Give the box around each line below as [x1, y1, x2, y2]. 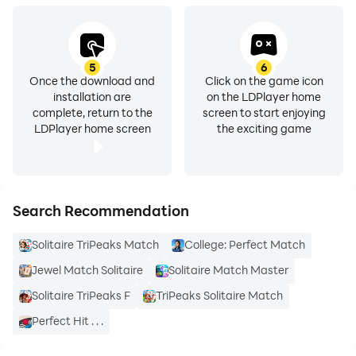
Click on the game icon [204, 73, 323, 88]
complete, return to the [32, 105, 153, 120]
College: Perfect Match [184, 237, 305, 252]
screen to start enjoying [202, 105, 326, 120]
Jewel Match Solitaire [32, 262, 143, 277]
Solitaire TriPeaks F [32, 288, 130, 303]
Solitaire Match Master [168, 262, 288, 277]
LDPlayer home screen [33, 121, 151, 136]
